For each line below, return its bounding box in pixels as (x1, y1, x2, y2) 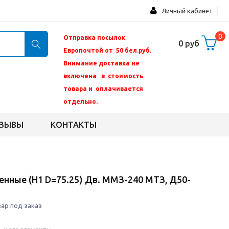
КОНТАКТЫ (50, 120, 97, 129)
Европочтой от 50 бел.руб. (63, 47, 151, 54)
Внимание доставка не (63, 60, 141, 66)
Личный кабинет (162, 7, 213, 14)
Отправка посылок (63, 34, 125, 41)
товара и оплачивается (63, 85, 143, 92)
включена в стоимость (63, 73, 145, 79)
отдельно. (63, 98, 98, 105)
